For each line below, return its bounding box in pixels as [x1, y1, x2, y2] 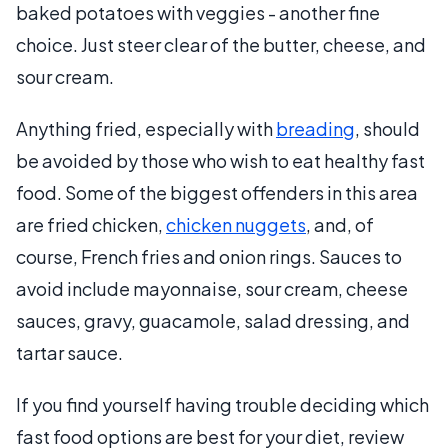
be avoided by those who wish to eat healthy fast [16, 149, 425, 172]
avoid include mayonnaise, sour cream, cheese [16, 277, 408, 300]
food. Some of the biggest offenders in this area [16, 181, 418, 204]
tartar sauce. [16, 341, 123, 364]
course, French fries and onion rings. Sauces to [16, 245, 402, 268]
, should [355, 117, 420, 140]
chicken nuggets [166, 213, 306, 236]
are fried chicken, [16, 213, 166, 236]
